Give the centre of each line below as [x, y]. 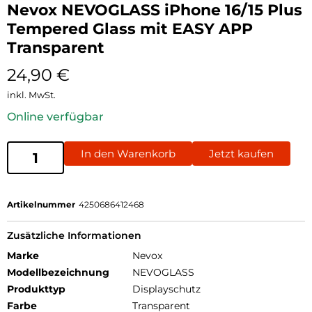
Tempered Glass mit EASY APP [130, 29]
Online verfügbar [55, 117]
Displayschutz [166, 289]
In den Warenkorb [128, 154]
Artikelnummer [41, 205]
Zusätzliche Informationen [74, 236]
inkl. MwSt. [31, 95]
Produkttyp [36, 289]
